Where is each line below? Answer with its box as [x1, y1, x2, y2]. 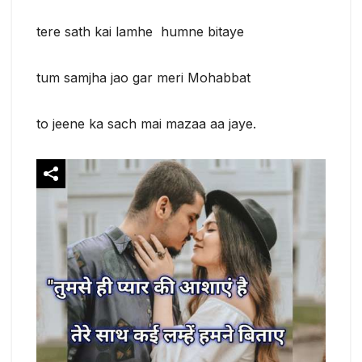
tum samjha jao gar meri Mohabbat [36, 69, 250, 86]
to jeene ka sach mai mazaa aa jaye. [36, 116, 256, 133]
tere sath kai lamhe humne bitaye [36, 23, 244, 40]
